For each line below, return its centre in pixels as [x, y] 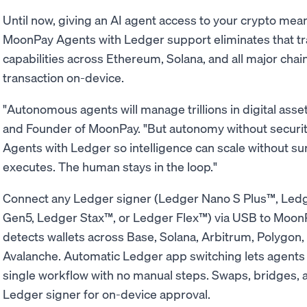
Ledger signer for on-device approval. [107, 294]
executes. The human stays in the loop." [110, 166]
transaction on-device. [63, 77]
